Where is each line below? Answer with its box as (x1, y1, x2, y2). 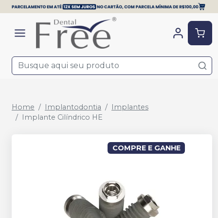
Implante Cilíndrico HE (22, 113, 103, 122)
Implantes (111, 103, 148, 111)
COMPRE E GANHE (112, 144, 181, 153)
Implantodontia (45, 103, 101, 111)
